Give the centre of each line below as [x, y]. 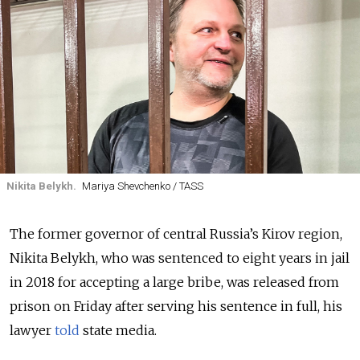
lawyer [32, 330]
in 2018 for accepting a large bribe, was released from [174, 282]
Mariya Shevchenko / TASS [142, 186]
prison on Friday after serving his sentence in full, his [176, 306]
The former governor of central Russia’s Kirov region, [176, 233]
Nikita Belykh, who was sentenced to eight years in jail [180, 258]
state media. [118, 330]
